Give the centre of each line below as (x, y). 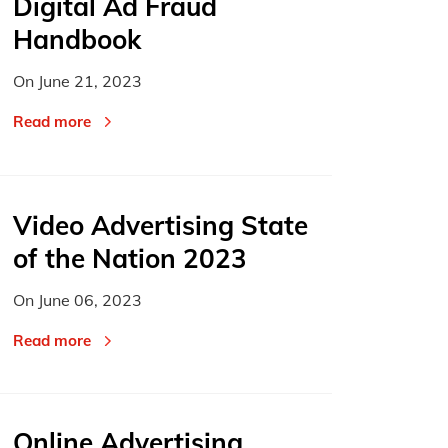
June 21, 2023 (90, 81)
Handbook (77, 40)
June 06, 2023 (90, 299)
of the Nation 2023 (130, 258)
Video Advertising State (161, 225)
